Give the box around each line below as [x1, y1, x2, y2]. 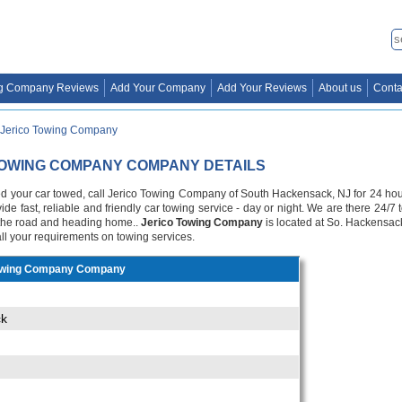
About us [319, 82, 362, 94]
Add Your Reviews [217, 82, 307, 94]
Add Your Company [110, 82, 205, 94]
